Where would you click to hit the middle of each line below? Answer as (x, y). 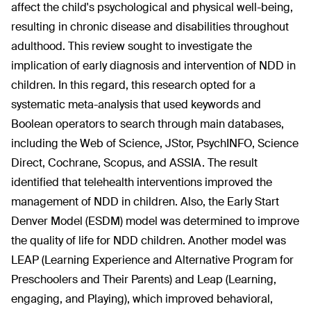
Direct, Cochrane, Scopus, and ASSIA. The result (134, 163)
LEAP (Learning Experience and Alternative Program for (152, 260)
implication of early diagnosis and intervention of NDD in (153, 66)
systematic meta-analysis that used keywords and (136, 104)
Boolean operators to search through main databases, (148, 124)
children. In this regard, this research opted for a (133, 85)
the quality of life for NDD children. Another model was (149, 241)
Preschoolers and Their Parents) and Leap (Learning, (144, 279)
